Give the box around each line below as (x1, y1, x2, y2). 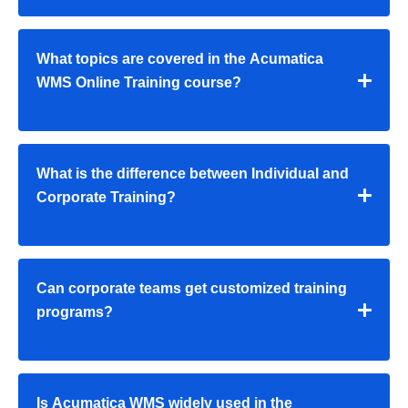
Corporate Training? (36, 189, 176, 206)
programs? (36, 304, 113, 321)
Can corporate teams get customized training (36, 280, 347, 297)
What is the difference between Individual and (36, 166, 349, 182)
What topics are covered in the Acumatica (36, 51, 323, 67)
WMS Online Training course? (36, 75, 241, 91)
